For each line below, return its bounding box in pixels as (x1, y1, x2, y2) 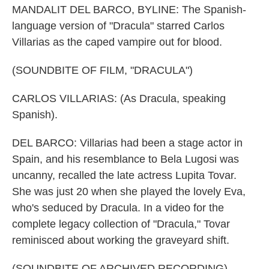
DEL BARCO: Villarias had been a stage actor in (12, 137, 243, 149)
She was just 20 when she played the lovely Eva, (12, 186, 246, 198)
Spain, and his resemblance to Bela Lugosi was (12, 153, 239, 165)
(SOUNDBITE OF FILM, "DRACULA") (12, 64, 193, 76)
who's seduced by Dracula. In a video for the (12, 202, 224, 214)
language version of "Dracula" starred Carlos (12, 20, 225, 32)
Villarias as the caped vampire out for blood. (12, 36, 222, 48)
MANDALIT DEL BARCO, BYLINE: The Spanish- (12, 4, 246, 16)
